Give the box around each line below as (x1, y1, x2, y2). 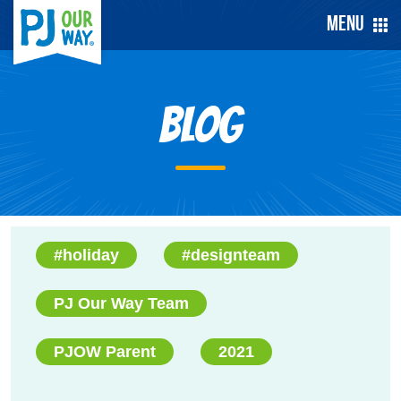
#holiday (54, 246, 119, 264)
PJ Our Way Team (54, 294, 189, 312)
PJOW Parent (54, 343, 156, 361)
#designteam (182, 246, 280, 264)
